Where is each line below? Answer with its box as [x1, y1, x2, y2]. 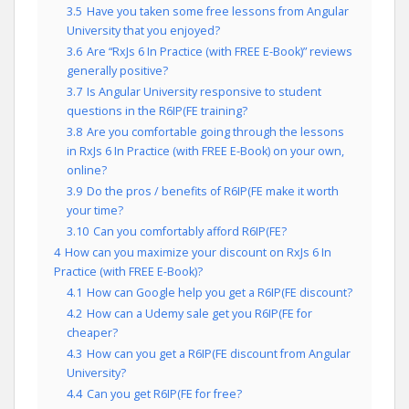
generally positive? [67, 63, 168, 79]
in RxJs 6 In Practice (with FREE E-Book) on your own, [67, 143, 344, 159]
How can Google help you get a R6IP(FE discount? [87, 285, 352, 300]
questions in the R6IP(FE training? [67, 103, 247, 119]
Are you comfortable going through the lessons [87, 124, 344, 140]
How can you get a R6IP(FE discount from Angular [87, 346, 351, 362]
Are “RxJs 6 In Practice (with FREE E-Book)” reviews [87, 44, 352, 59]
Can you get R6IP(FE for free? [87, 386, 242, 402]
